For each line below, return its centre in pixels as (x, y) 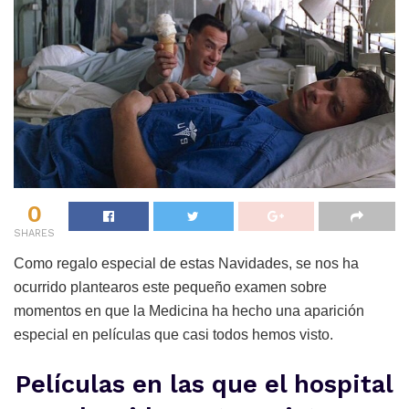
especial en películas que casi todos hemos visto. (173, 335)
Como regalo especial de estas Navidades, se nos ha (186, 263)
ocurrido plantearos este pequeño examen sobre (170, 287)
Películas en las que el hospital (204, 384)
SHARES (34, 233)
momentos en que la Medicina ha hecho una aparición (189, 311)
